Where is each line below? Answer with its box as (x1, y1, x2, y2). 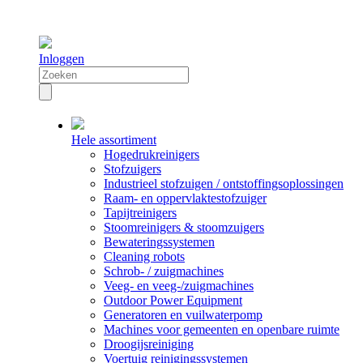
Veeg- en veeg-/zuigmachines (104, 279, 254, 293)
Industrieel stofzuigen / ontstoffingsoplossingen (104, 177, 344, 191)
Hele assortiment (71, 133, 156, 147)
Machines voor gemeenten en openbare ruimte (104, 322, 340, 337)
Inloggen (39, 52, 84, 66)
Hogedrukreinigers (104, 147, 199, 162)
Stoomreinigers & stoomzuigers (104, 220, 264, 235)
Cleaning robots (104, 250, 185, 264)
